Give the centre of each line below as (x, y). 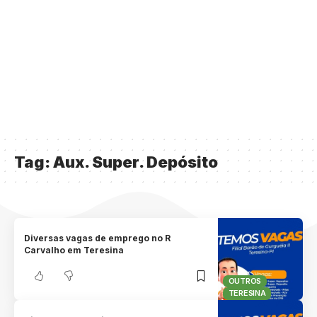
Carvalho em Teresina (74, 250)
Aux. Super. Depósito (136, 162)
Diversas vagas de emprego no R (98, 238)
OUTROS (245, 281)
